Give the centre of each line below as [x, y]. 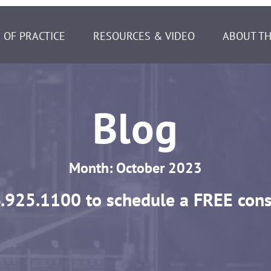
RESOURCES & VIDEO [144, 36]
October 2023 [159, 168]
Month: [93, 168]
